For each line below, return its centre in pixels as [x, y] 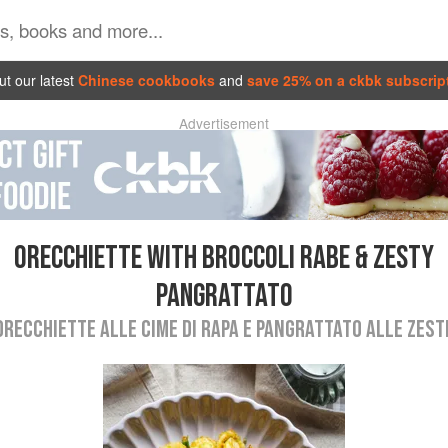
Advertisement [224, 123]
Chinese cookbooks [146, 79]
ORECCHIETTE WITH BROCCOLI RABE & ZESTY [224, 258]
